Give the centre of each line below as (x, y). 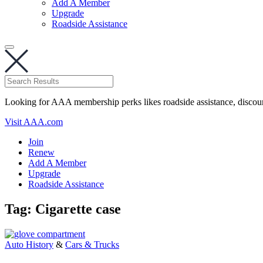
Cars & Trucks (92, 244)
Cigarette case (78, 209)
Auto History (29, 244)
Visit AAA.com (34, 122)
